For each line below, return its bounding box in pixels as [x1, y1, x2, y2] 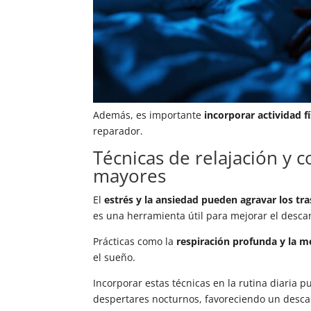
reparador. [93, 124, 144, 138]
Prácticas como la [93, 235, 177, 249]
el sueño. [93, 251, 136, 264]
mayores [93, 163, 167, 189]
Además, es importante [93, 108, 205, 122]
